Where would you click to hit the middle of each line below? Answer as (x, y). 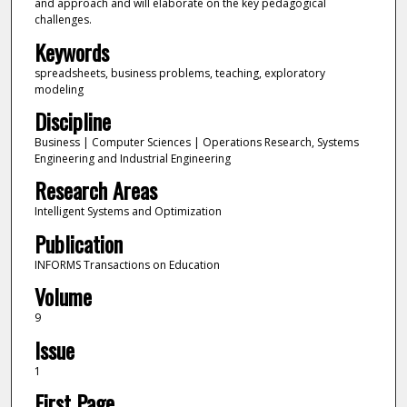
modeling (59, 89)
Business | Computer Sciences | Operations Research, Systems (196, 142)
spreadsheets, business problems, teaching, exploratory (179, 73)
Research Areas (95, 190)
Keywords (71, 51)
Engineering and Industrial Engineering (132, 158)
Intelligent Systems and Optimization (128, 212)
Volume (63, 297)
